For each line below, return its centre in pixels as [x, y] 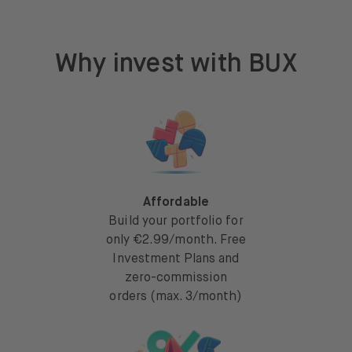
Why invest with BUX [176, 65]
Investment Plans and [176, 260]
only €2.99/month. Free [176, 241]
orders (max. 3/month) [176, 297]
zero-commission [176, 279]
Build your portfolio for [176, 222]
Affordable [176, 203]
